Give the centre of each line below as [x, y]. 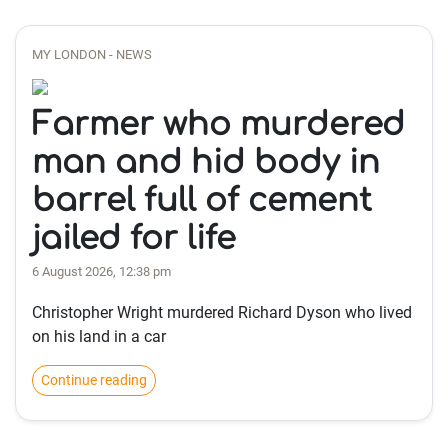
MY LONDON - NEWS [92, 54]
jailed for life [134, 238]
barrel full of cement [202, 200]
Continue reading [94, 380]
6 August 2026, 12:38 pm [101, 271]
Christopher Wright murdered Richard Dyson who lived [222, 312]
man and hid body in [206, 162]
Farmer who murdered [218, 124]
